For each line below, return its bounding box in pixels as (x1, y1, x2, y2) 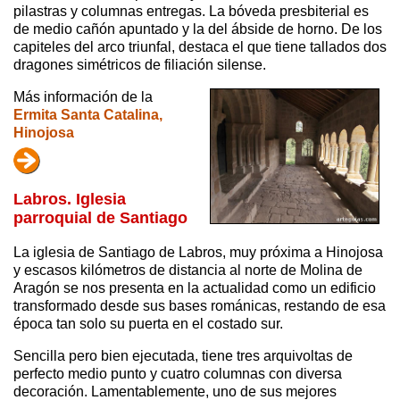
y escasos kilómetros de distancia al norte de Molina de (13, 262, 362, 279)
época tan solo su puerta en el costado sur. (13, 316, 283, 332)
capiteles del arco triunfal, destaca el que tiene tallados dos (13, 39, 387, 55)
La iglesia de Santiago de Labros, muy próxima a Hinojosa (13, 245, 383, 261)
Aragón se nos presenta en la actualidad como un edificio (13, 280, 376, 296)
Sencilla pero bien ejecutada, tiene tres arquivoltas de (13, 348, 353, 364)
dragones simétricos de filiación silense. (13, 57, 266, 73)
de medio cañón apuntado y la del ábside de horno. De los (13, 21, 382, 37)
